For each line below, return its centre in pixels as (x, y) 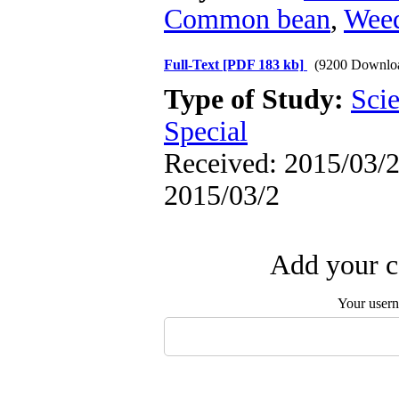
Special (206, 131)
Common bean (247, 19)
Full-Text (193, 65)
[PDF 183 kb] (263, 65)
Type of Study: (257, 99)
